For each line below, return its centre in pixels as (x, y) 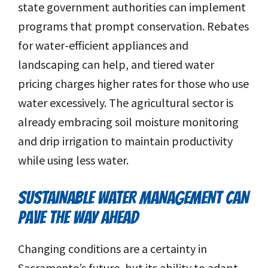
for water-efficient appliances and (103, 45)
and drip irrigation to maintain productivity (125, 141)
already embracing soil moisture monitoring (128, 122)
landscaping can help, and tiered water (116, 65)
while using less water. (73, 160)
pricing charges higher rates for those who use (133, 84)
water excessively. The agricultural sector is (126, 103)
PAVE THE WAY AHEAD (78, 218)
